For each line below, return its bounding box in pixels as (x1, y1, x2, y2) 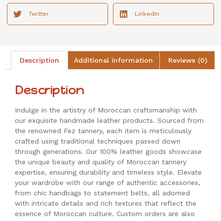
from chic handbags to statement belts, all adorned (15, 189, 190, 197)
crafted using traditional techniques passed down (15, 137, 181, 146)
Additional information (74, 56, 153, 65)
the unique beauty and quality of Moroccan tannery (15, 158, 186, 166)
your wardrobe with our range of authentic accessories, (15, 179, 200, 187)
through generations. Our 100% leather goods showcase (15, 147, 202, 156)
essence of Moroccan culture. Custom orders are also (15, 210, 195, 218)
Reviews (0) (168, 56, 207, 65)
